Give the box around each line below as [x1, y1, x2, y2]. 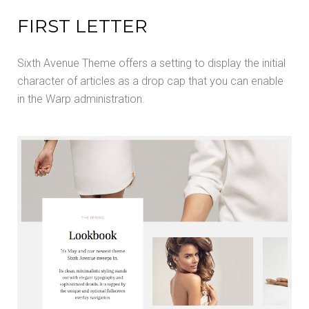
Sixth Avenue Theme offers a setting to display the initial [17, 57, 286, 70]
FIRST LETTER [17, 15, 148, 37]
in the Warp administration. [17, 92, 145, 106]
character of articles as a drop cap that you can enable [17, 74, 283, 88]
